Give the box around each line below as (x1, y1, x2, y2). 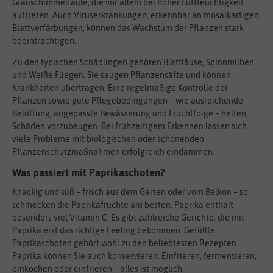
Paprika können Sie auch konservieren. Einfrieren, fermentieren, (12, 250, 257, 261)
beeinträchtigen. (12, 36, 76, 46)
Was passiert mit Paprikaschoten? (12, 166, 165, 179)
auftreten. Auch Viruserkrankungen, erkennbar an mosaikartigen (12, 10, 259, 21)
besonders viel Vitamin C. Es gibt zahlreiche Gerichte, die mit (12, 212, 244, 222)
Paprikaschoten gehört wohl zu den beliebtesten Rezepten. (12, 238, 238, 248)
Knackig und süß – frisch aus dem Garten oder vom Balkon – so (12, 186, 248, 197)
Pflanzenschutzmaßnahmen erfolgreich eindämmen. (12, 147, 214, 157)
